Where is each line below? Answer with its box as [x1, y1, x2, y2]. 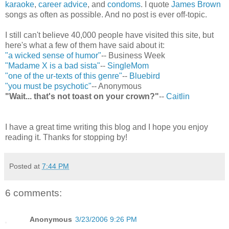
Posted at [9, 162, 42, 170]
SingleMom [107, 61, 149, 70]
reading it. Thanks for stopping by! [5, 132, 127, 142]
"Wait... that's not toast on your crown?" [5, 91, 159, 101]
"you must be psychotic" [5, 81, 91, 90]
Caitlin [166, 91, 190, 101]
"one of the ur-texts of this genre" [5, 71, 122, 80]
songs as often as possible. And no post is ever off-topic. [5, 10, 207, 19]
